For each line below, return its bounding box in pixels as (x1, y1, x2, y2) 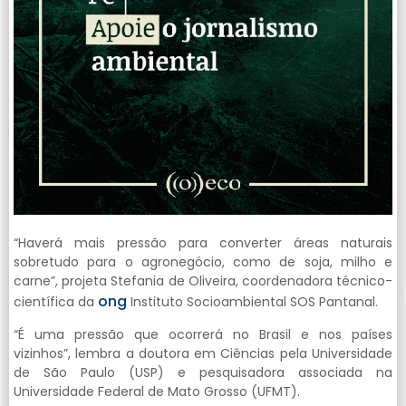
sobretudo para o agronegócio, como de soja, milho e (14, 253, 392, 272)
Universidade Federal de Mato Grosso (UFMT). (14, 382, 300, 401)
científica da (14, 293, 98, 312)
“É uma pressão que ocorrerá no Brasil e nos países (14, 325, 392, 344)
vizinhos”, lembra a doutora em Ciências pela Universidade (14, 344, 392, 363)
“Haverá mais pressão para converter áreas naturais (14, 234, 392, 253)
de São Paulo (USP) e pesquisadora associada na (14, 363, 392, 382)
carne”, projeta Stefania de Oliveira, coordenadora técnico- (14, 272, 392, 291)
